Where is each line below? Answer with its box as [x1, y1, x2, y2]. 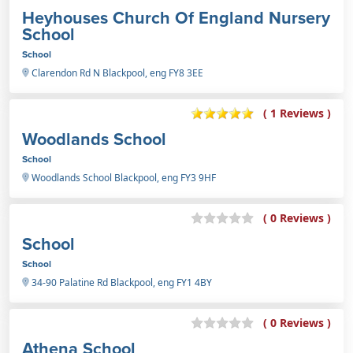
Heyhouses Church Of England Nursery [22, 5, 330, 30]
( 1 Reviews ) [263, 106, 331, 121]
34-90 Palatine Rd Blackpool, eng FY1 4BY [29, 275, 212, 289]
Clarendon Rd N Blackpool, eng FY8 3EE [29, 65, 203, 80]
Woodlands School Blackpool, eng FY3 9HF [29, 170, 216, 184]
